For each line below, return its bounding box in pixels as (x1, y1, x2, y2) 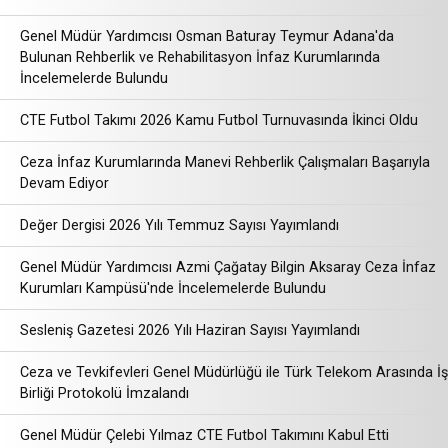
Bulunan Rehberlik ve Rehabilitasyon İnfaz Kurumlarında (20, 48, 380, 66)
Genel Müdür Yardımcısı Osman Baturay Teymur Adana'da (20, 27, 394, 45)
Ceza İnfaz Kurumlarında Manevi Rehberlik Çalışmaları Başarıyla (20, 153, 430, 171)
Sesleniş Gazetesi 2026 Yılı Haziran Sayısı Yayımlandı (20, 321, 360, 339)
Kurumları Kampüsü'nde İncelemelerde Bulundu (20, 279, 326, 297)
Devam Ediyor (20, 174, 109, 192)
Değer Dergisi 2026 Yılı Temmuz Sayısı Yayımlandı (20, 216, 339, 234)
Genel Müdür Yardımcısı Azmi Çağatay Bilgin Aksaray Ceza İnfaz (20, 258, 436, 276)
